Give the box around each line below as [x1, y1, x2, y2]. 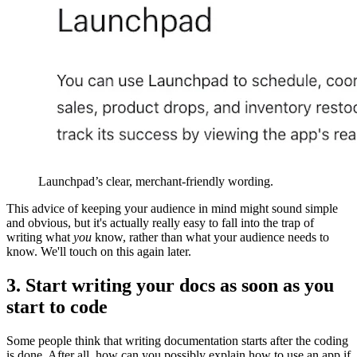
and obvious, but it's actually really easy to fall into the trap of [6, 216, 314, 230]
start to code [6, 296, 108, 318]
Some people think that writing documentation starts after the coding [6, 334, 348, 348]
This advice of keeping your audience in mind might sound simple [6, 202, 338, 216]
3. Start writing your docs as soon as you [6, 275, 334, 296]
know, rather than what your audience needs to [92, 230, 329, 245]
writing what [6, 230, 73, 245]
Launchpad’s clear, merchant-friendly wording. [38, 175, 273, 189]
